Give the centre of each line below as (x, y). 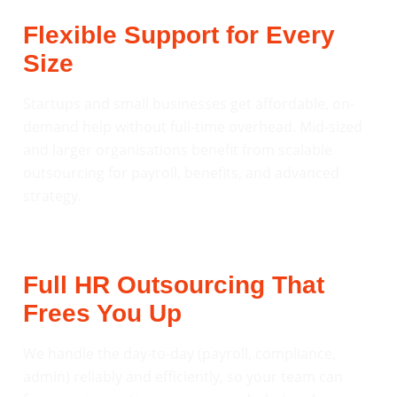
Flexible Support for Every (179, 35)
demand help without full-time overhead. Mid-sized (193, 126)
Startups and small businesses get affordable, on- (189, 103)
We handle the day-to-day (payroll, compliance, (179, 354)
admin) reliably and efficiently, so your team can (183, 377)
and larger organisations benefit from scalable (178, 149)
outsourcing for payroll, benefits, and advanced (181, 172)
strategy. (52, 195)
